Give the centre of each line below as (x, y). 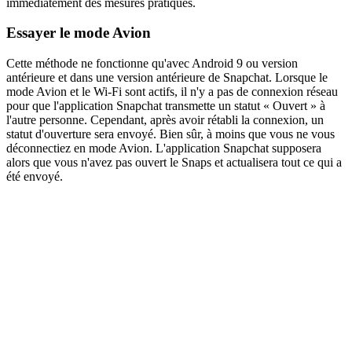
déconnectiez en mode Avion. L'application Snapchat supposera (164, 148)
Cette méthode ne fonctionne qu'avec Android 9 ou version (152, 64)
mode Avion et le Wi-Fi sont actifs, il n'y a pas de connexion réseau (172, 92)
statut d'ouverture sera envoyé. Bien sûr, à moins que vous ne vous (170, 134)
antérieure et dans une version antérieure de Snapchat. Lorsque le (167, 78)
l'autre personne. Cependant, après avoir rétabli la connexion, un (165, 120)
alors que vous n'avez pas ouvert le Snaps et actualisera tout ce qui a (174, 163)
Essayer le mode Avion (79, 33)
